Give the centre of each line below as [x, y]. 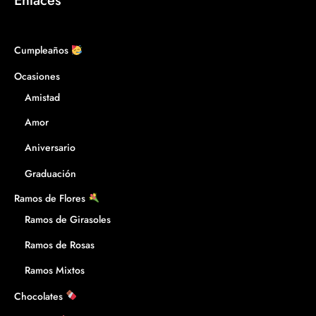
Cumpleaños [43, 50]
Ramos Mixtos [55, 271]
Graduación [50, 173]
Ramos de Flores [51, 198]
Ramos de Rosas [60, 245]
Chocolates [40, 295]
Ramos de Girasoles [68, 220]
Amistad [42, 97]
